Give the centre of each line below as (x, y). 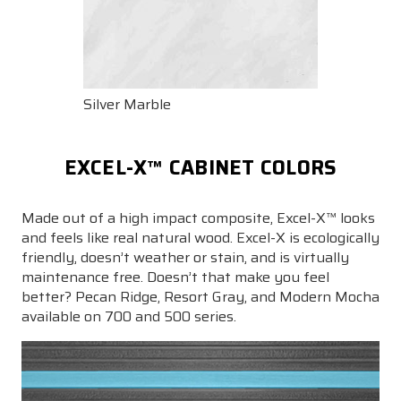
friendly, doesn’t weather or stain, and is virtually (185, 257)
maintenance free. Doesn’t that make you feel (175, 277)
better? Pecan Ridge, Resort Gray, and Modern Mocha (200, 296)
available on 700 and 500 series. (129, 316)
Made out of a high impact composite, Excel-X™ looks (198, 218)
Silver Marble (127, 104)
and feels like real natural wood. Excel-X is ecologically (200, 237)
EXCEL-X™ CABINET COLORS (200, 167)
